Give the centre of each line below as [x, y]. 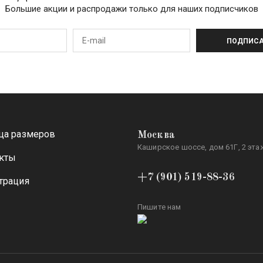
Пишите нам [159, 207]
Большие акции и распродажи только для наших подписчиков [131, 9]
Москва [156, 135]
